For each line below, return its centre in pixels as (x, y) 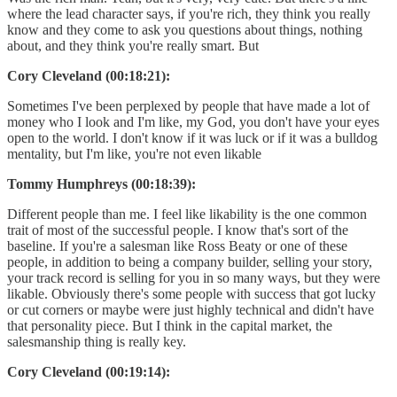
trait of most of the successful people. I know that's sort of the (178, 230)
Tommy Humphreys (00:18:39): (101, 183)
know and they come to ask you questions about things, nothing (185, 29)
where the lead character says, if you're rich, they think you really (189, 13)
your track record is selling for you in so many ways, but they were (194, 277)
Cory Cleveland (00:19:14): (89, 371)
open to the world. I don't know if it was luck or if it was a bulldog (192, 137)
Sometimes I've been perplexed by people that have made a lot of (188, 105)
